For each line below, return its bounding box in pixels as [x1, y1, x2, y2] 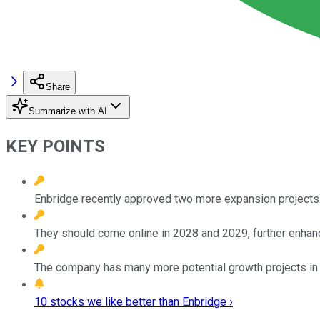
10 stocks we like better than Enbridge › [34, 294, 233, 309]
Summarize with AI [29, 105, 107, 116]
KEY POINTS [6, 136, 105, 156]
